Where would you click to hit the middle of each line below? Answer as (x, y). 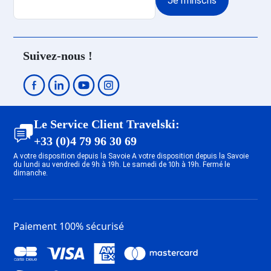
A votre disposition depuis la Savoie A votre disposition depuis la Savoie (131, 156)
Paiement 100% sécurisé (69, 226)
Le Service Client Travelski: (107, 124)
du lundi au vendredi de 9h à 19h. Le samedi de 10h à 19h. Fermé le (122, 164)
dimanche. (31, 173)
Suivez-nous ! (58, 55)
